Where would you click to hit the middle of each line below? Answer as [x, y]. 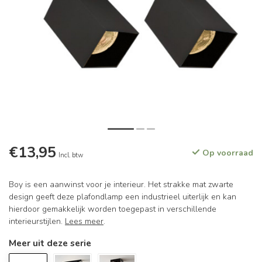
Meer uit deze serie [50, 243]
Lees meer [84, 221]
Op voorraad [227, 153]
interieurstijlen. [37, 221]
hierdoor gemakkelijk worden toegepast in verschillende [113, 209]
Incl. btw [71, 155]
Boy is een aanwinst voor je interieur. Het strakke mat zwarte [121, 185]
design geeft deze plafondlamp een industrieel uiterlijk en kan [123, 197]
